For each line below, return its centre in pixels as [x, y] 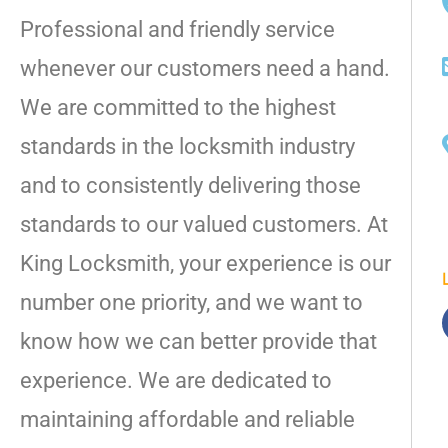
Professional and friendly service [177, 30]
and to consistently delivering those [190, 186]
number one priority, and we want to [191, 303]
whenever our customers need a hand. [205, 69]
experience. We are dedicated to [176, 381]
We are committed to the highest [178, 108]
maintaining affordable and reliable [187, 420]
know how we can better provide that [198, 342]
